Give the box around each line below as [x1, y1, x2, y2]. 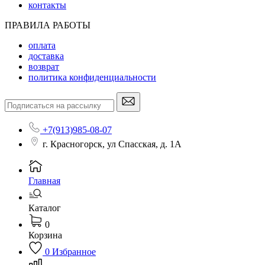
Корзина [28, 230, 62, 240]
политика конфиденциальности [28, 72, 156, 82]
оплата [28, 40, 56, 50]
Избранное [52, 246, 96, 257]
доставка [28, 50, 64, 61]
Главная [28, 175, 60, 186]
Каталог [28, 202, 61, 213]
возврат [28, 61, 59, 72]
